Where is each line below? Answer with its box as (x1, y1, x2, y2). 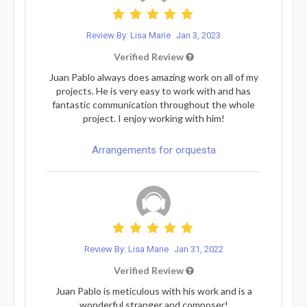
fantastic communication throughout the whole (52, 98, 255, 110)
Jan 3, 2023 (176, 29, 221, 40)
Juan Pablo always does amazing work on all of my (49, 71, 258, 83)
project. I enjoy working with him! (82, 112, 225, 124)
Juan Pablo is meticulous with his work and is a (55, 284, 252, 297)
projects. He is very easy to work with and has (56, 84, 251, 97)
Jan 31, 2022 (173, 243, 223, 254)
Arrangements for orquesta (91, 143, 216, 156)
